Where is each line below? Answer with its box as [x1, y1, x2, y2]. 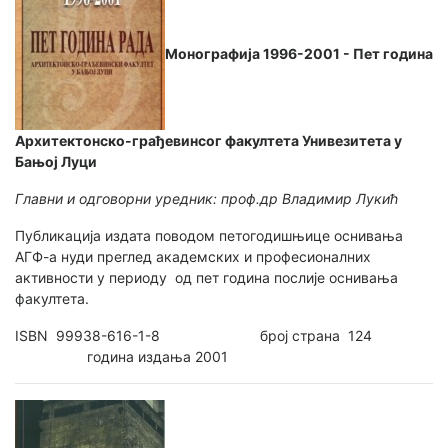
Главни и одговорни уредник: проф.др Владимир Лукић [15, 189, 398, 207]
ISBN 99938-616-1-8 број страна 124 [15, 326, 428, 344]
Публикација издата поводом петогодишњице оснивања [15, 226, 403, 244]
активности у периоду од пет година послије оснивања [15, 268, 398, 286]
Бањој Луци [15, 152, 97, 170]
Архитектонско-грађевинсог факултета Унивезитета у [15, 131, 402, 149]
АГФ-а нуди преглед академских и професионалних [15, 247, 371, 265]
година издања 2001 [15, 347, 228, 365]
